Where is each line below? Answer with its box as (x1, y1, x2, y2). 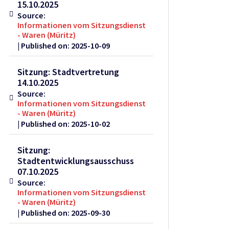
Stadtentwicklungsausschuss (17, 155, 134, 167)
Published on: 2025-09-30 (21, 208, 110, 218)
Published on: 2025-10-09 (21, 40, 110, 51)
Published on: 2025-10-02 (21, 119, 110, 129)
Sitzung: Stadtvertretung (17, 66, 120, 78)
